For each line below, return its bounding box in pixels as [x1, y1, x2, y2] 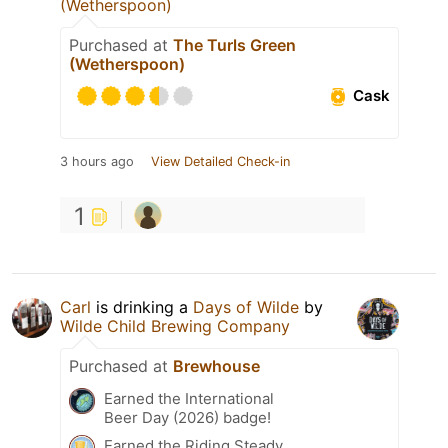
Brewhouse [173, 355, 260, 376]
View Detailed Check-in [151, 153, 290, 169]
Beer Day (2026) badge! [104, 407, 271, 427]
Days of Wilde [193, 296, 299, 317]
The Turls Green [173, 34, 296, 55]
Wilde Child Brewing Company [60, 315, 290, 336]
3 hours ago [60, 153, 134, 169]
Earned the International [104, 388, 274, 408]
